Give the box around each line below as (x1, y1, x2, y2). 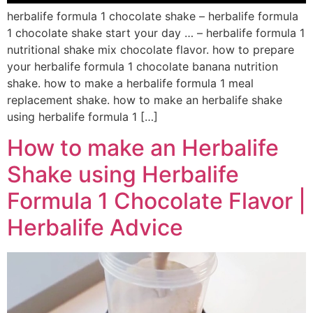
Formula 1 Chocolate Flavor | (7, 187, 306, 215)
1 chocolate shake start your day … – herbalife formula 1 (7, 25, 305, 40)
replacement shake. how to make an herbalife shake (7, 92, 282, 107)
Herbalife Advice (7, 214, 183, 242)
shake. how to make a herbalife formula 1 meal (7, 75, 254, 90)
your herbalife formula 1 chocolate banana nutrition (7, 59, 278, 73)
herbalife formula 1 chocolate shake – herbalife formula (7, 8, 298, 23)
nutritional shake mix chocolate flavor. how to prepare (7, 42, 294, 57)
